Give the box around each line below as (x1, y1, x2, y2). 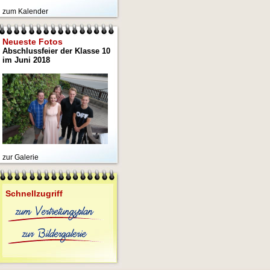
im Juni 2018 (2, 55, 50, 64)
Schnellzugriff (5, 188, 63, 198)
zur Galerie (2, 152, 39, 162)
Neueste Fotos (2, 37, 63, 46)
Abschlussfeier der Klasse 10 (2, 46, 110, 55)
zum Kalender (2, 7, 48, 16)
